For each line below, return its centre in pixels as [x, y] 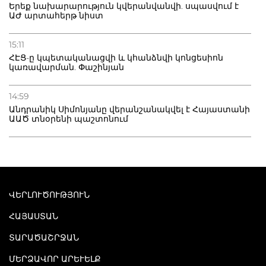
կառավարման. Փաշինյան [66, 67]
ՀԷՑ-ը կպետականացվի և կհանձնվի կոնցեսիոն [116, 58]
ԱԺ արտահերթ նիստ [56, 16]
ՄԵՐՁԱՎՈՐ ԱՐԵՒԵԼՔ [52, 259]
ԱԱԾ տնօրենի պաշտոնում [69, 119]
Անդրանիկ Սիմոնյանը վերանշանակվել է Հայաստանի [129, 110]
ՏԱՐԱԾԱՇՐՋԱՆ [44, 238]
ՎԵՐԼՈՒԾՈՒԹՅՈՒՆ [49, 195]
